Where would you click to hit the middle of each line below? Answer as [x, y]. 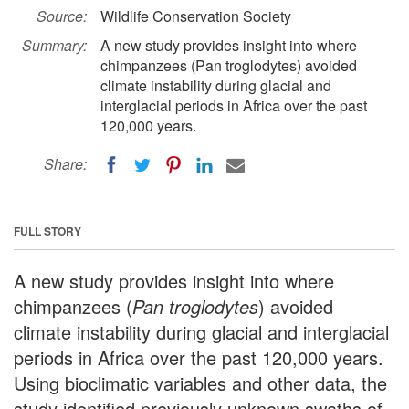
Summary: [54, 45]
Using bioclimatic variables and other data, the [200, 383]
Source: [62, 16]
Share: [65, 164]
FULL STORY [47, 231]
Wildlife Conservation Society [196, 16]
